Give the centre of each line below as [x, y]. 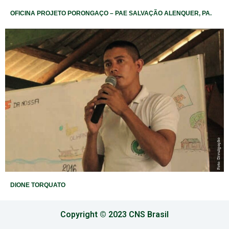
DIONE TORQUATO [38, 185]
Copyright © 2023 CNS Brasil [114, 215]
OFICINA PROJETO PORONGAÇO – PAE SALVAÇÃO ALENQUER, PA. [111, 14]
